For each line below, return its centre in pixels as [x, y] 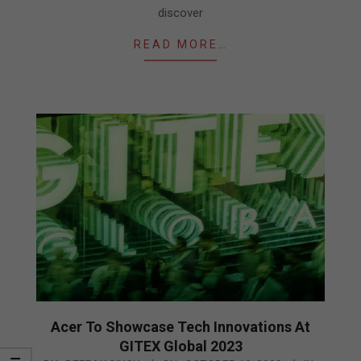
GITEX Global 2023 [180, 346]
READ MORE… [180, 44]
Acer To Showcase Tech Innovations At [180, 327]
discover [180, 12]
